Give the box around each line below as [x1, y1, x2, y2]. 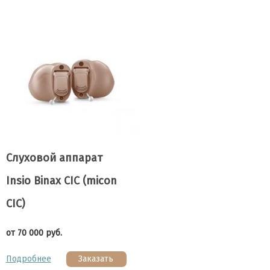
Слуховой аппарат [5, 151, 102, 165]
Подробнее [5, 254, 51, 264]
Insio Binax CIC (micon [5, 174, 117, 187]
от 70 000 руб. [5, 228, 62, 238]
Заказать [78, 254, 113, 264]
